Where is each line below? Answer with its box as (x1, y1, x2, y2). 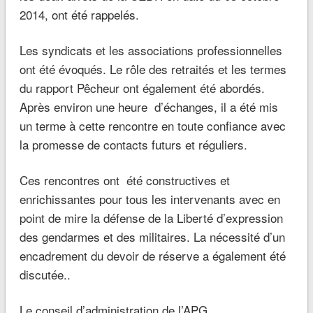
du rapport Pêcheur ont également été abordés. (19, 78, 265, 96)
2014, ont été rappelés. (19, 5, 139, 23)
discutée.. (19, 265, 71, 283)
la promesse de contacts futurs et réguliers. (19, 135, 247, 153)
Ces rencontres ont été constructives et (19, 170, 230, 189)
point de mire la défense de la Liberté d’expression (19, 208, 283, 226)
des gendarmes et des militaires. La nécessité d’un (19, 227, 285, 245)
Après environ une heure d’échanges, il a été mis (19, 97, 278, 115)
